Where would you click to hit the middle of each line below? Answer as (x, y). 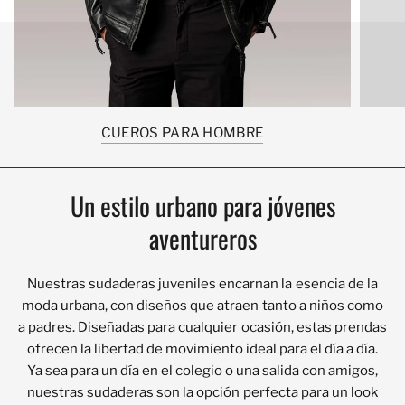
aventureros (202, 238)
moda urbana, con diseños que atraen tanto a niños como (202, 305)
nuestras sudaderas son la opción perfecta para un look (202, 392)
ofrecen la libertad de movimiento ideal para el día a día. (202, 348)
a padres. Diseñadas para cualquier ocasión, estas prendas (202, 327)
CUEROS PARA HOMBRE (182, 132)
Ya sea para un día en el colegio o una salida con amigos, (202, 370)
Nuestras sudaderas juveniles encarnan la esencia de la (202, 283)
